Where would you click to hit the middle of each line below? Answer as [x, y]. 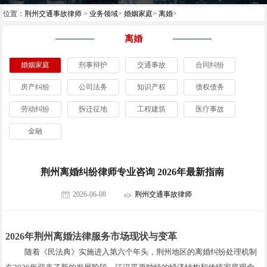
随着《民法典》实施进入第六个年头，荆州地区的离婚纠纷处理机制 [141, 252]
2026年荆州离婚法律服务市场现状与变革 [91, 236]
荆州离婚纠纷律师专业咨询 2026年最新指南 [132, 172]
